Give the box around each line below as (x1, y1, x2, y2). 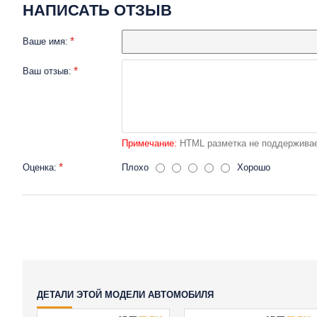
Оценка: (23, 162, 57, 173)
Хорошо (237, 162, 270, 173)
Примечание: (122, 138, 177, 149)
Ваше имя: (23, 36, 68, 47)
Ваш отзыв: (23, 66, 71, 76)
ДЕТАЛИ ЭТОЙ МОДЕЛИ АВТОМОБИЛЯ (37, 289, 214, 300)
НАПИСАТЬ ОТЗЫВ (23, 1, 172, 19)
